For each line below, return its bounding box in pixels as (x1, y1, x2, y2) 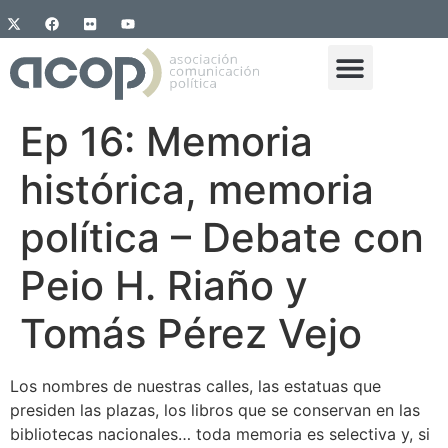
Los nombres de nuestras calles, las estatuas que (10, 376, 381, 397)
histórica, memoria (20, 165, 374, 215)
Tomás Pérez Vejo (20, 309, 362, 359)
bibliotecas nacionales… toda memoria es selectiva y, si (10, 424, 430, 445)
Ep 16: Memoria (20, 117, 313, 167)
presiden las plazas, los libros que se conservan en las (10, 400, 420, 421)
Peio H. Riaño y (20, 261, 308, 311)
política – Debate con (20, 213, 424, 263)
